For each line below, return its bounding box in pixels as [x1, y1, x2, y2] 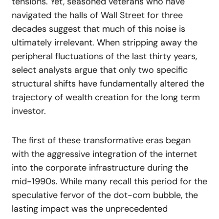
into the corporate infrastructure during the [12, 162, 188, 174]
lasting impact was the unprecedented [12, 203, 168, 215]
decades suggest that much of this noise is [12, 23, 185, 35]
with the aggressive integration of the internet [12, 148, 197, 160]
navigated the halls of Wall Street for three [12, 9, 183, 21]
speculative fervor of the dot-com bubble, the [12, 189, 198, 201]
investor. [12, 105, 46, 117]
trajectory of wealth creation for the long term [12, 91, 200, 103]
